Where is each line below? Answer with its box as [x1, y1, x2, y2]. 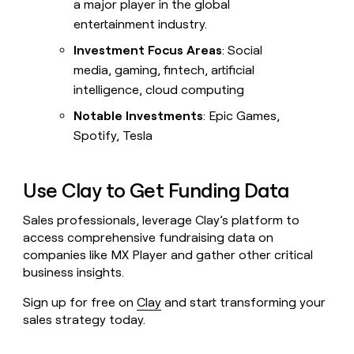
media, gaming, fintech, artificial [73, 62, 255, 78]
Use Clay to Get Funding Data [23, 178, 289, 202]
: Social [222, 43, 263, 58]
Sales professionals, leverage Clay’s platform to [23, 213, 300, 228]
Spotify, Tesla [73, 128, 153, 144]
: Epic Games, [203, 108, 281, 124]
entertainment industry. [73, 17, 208, 32]
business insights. [23, 265, 125, 281]
